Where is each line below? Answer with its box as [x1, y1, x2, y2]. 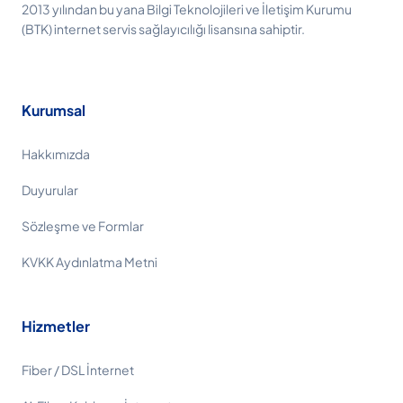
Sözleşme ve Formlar [22, 218, 144, 234]
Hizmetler [22, 317, 90, 336]
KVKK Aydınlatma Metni [22, 254, 157, 270]
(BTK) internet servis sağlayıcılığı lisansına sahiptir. [22, 21, 305, 37]
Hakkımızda [22, 146, 90, 162]
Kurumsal [22, 101, 85, 120]
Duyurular [22, 182, 78, 198]
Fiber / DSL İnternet [22, 362, 134, 378]
